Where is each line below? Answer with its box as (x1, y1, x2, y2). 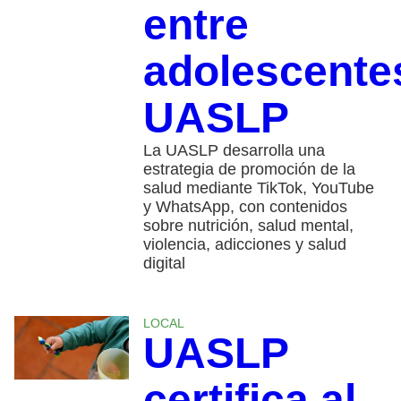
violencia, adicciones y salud (142, 235, 346, 253)
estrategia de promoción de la (142, 159, 355, 178)
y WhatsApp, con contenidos (142, 197, 347, 216)
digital (142, 253, 185, 272)
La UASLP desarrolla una (142, 141, 325, 159)
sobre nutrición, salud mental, (142, 216, 354, 235)
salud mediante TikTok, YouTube (142, 178, 374, 197)
